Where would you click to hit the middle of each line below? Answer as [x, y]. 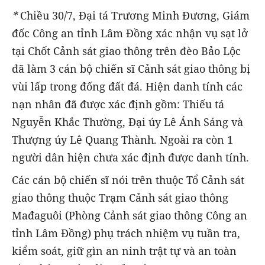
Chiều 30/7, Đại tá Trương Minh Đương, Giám [135, 15]
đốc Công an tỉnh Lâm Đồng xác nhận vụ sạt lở [130, 33]
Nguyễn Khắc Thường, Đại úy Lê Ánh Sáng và [127, 122]
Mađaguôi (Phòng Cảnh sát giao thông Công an [130, 216]
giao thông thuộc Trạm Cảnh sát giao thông [120, 198]
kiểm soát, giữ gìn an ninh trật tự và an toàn [124, 251]
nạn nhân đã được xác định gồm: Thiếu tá [118, 104]
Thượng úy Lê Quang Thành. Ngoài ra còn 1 [122, 139]
